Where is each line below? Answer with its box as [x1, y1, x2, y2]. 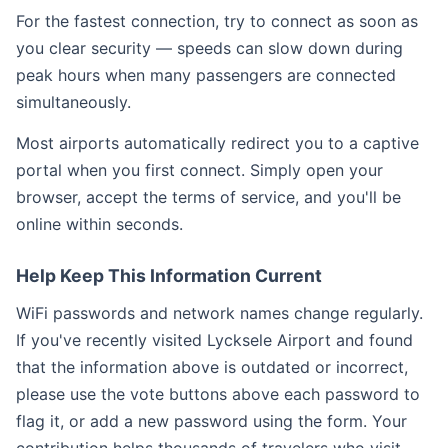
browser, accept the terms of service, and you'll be [16, 187, 401, 207]
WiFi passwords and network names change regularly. [16, 303, 423, 323]
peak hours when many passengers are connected [16, 65, 396, 85]
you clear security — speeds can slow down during [16, 38, 403, 58]
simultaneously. [16, 92, 131, 112]
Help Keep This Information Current [16, 265, 322, 286]
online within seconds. [16, 214, 183, 234]
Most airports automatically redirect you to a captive [16, 133, 419, 153]
